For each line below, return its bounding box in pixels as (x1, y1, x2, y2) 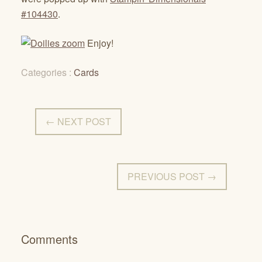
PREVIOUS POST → (127, 170, 216, 183)
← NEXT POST (46, 115, 111, 128)
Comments (21, 230, 78, 247)
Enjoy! (85, 36, 113, 50)
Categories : (21, 65, 74, 79)
